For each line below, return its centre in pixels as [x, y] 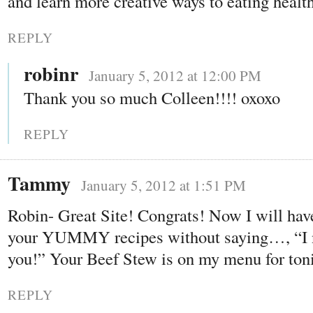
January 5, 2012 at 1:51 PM [163, 185]
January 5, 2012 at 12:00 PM [175, 76]
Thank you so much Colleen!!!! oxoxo [152, 98]
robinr [51, 74]
